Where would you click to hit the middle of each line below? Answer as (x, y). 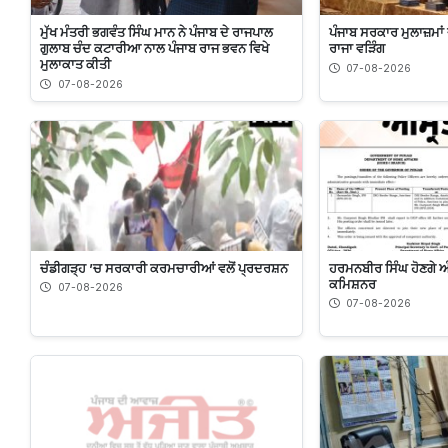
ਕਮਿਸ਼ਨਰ (352, 283)
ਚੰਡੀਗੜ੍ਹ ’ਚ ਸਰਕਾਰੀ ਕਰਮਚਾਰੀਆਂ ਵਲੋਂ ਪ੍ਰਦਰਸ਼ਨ (164, 267)
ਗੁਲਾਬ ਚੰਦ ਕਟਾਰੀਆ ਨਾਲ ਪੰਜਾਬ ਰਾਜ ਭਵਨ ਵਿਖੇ (154, 48)
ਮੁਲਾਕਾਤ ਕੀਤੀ (75, 64)
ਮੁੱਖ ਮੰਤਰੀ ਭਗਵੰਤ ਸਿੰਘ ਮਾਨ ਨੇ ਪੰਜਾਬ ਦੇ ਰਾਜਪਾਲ (156, 32)
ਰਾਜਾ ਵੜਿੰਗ (356, 48)
